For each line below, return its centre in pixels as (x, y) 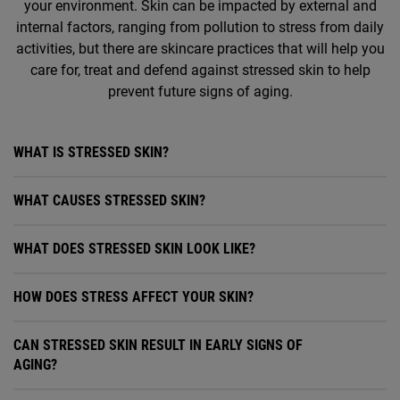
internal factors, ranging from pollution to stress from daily (200, 28)
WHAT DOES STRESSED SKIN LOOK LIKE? (134, 249)
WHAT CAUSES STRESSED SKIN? (109, 201)
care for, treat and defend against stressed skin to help (200, 71)
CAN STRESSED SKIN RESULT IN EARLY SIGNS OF (158, 346)
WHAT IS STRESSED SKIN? (91, 153)
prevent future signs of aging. (200, 92)
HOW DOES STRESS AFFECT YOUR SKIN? (133, 297)
